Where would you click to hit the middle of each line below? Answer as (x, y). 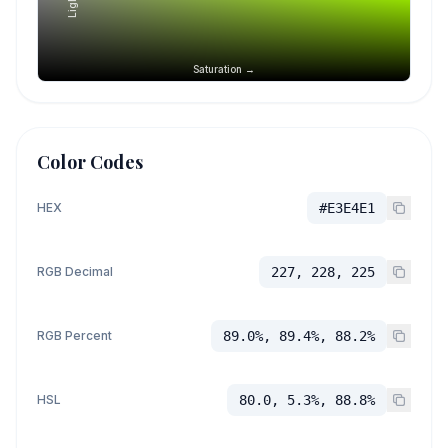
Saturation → (224, 68)
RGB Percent (74, 335)
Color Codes (90, 161)
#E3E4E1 (347, 207)
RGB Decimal (75, 271)
